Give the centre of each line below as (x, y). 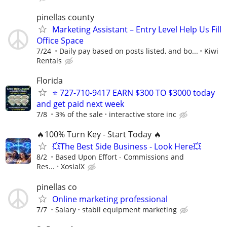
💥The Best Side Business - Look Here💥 (127, 147)
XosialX (73, 167)
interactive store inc (143, 115)
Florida (50, 81)
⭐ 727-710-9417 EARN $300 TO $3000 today (134, 93)
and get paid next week (80, 104)
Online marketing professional (110, 199)
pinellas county (65, 17)
